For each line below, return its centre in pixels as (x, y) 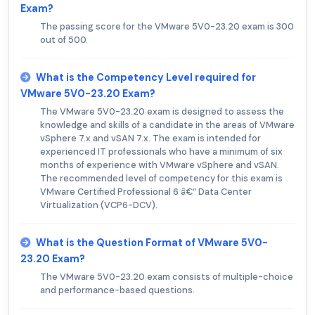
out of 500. (64, 40)
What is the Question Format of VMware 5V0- (152, 243)
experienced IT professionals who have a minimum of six (161, 152)
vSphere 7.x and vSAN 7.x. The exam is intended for (150, 139)
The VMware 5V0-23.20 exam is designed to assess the (162, 112)
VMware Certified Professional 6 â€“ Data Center (146, 192)
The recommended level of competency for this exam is (161, 179)
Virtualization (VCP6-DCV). (99, 205)
